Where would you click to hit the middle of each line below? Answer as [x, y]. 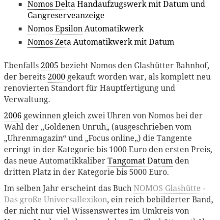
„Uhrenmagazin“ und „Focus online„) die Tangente [98, 138]
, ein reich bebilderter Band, [160, 199]
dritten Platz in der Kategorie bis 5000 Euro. [86, 172]
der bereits [26, 76]
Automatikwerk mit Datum [123, 42]
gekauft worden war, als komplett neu [138, 76]
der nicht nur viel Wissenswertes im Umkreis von [96, 210]
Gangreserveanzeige [66, 15]
